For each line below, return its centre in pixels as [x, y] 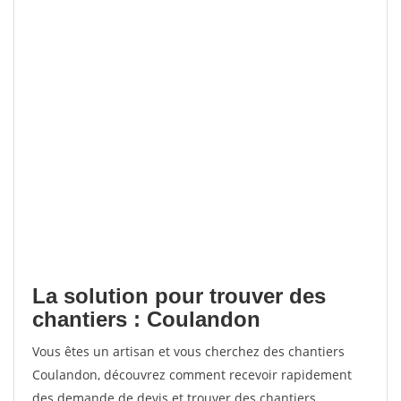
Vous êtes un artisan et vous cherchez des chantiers [188, 351]
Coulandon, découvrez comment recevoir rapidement [192, 375]
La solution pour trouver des [179, 296]
